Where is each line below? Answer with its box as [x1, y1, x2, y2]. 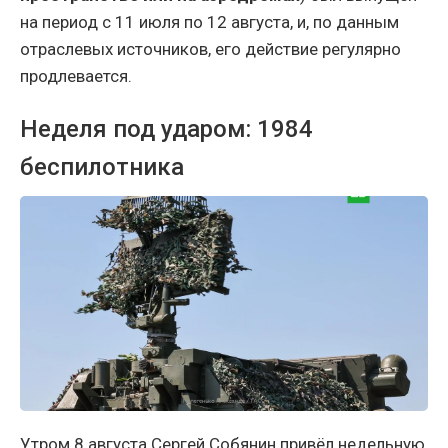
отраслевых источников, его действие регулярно [20, 39, 401, 60]
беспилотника [20, 153, 184, 182]
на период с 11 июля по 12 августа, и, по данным [20, 12, 399, 33]
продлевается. [20, 66, 132, 87]
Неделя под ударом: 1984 [20, 115, 313, 144]
